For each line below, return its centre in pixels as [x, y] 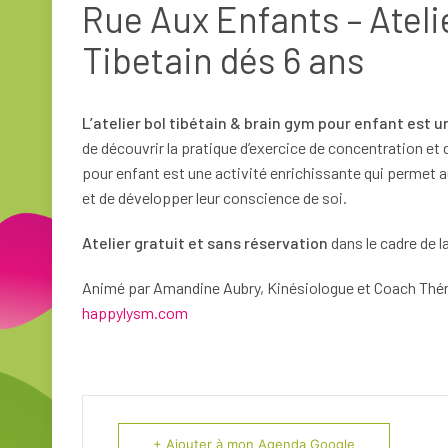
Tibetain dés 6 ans [223, 59]
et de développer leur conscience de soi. [214, 197]
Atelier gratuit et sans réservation [205, 242]
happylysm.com [135, 312]
